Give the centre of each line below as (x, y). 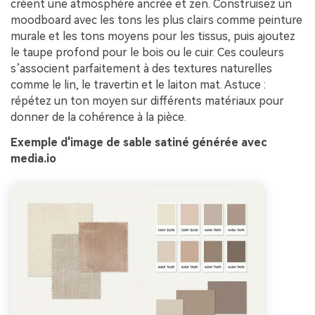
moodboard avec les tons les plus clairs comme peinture (156, 20)
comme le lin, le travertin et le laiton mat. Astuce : (138, 85)
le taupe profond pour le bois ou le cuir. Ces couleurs (147, 53)
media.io (33, 159)
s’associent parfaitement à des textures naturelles (141, 69)
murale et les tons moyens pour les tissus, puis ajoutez (153, 37)
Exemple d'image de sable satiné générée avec (139, 143)
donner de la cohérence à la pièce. (98, 117)
